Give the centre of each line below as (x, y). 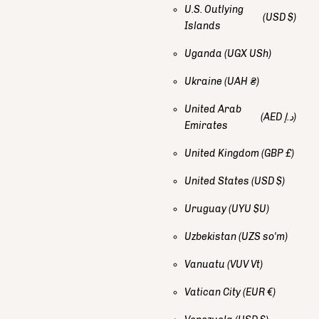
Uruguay (206, 209)
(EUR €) (259, 292)
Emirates (207, 125)
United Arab (213, 109)
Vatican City (214, 292)
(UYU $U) (249, 209)
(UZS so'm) (263, 236)
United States (218, 181)
